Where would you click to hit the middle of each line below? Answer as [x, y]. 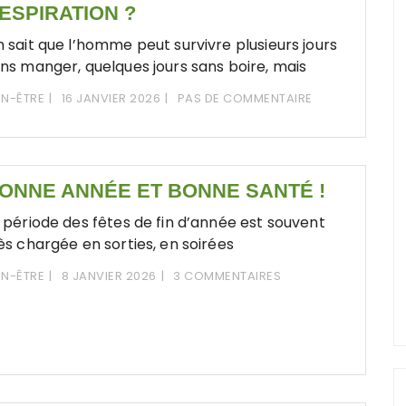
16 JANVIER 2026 [111, 98]
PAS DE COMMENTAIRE [245, 98]
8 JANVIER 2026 [109, 276]
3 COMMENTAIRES [227, 276]
